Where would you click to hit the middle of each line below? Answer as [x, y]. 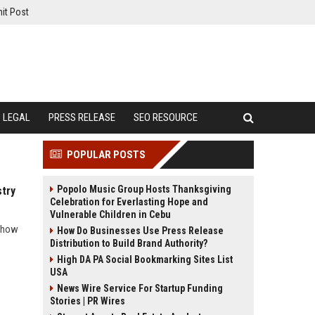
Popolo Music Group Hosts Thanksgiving [144, 189]
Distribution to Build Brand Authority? [129, 243]
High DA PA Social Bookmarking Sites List [145, 259]
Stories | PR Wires [88, 301]
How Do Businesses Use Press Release [140, 231]
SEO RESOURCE [166, 117]
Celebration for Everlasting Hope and [129, 202]
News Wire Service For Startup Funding [140, 288]
